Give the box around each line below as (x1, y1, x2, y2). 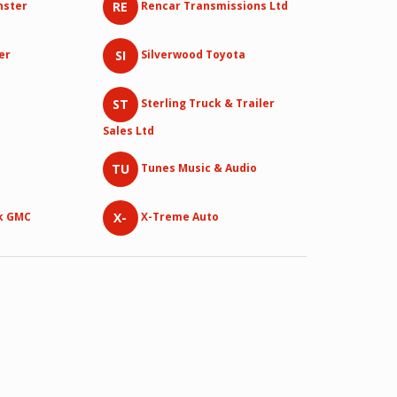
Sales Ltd (102, 123, 154, 138)
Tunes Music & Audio (140, 160, 257, 176)
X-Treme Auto (140, 209, 219, 225)
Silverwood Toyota (140, 47, 245, 63)
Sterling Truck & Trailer (140, 96, 275, 112)
